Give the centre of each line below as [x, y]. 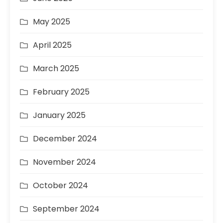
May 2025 [52, 22]
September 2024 [66, 209]
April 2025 [52, 45]
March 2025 [56, 69]
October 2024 [60, 186]
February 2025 [61, 92]
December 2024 [65, 139]
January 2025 [59, 115]
